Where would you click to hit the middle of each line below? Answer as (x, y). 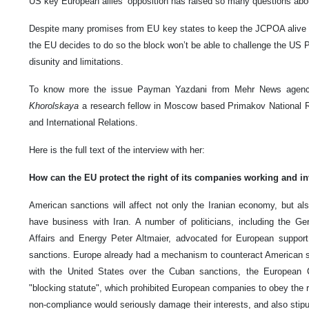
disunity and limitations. (76, 62)
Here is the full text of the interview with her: (117, 150)
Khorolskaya (54, 106)
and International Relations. (83, 123)
